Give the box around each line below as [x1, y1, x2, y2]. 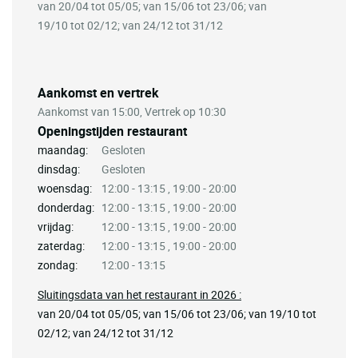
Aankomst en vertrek [38, 83, 159, 101]
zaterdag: [38, 237, 85, 253]
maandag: [38, 141, 88, 157]
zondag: [38, 257, 78, 272]
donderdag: [38, 199, 94, 215]
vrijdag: [38, 218, 74, 234]
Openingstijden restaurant [38, 121, 187, 140]
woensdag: [38, 180, 92, 196]
